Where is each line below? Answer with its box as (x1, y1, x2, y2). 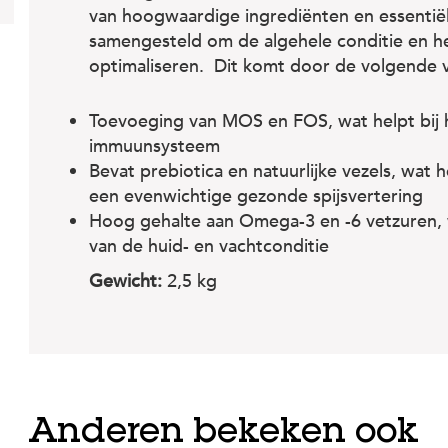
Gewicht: (89, 269, 167, 295)
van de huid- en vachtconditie (89, 234, 329, 260)
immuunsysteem (89, 134, 220, 160)
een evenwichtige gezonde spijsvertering (89, 184, 423, 210)
